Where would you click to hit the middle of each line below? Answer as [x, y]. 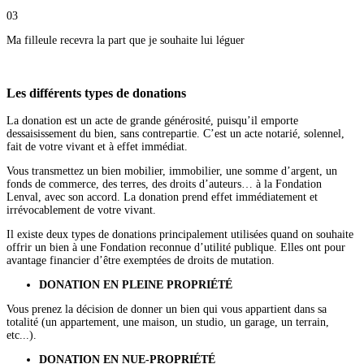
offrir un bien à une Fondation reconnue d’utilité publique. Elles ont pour [176, 247]
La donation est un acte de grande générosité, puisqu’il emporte [152, 120]
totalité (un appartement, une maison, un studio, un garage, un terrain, [168, 322]
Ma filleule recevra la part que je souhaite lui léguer [126, 41]
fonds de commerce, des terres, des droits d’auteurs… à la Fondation [164, 184]
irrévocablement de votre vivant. [81, 210]
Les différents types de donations [96, 93]
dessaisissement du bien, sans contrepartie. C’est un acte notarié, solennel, [175, 133]
